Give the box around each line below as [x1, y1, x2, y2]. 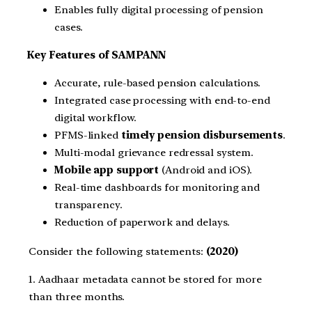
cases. [54, 21, 83, 34]
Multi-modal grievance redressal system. [54, 146, 254, 159]
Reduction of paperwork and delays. [54, 215, 230, 228]
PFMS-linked [54, 128, 121, 141]
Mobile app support [54, 163, 159, 176]
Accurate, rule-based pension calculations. [54, 76, 260, 89]
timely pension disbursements [120, 128, 283, 141]
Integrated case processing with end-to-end [54, 93, 270, 107]
